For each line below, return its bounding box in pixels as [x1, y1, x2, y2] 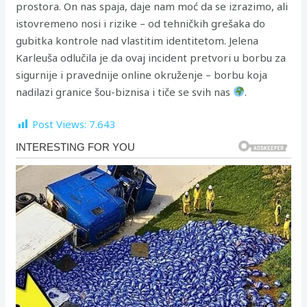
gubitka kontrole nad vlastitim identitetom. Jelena [16, 33, 259, 47]
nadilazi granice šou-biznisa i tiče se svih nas [16, 84, 234, 99]
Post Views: [32, 116, 87, 131]
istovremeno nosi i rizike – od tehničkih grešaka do [16, 16, 266, 30]
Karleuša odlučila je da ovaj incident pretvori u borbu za [16, 50, 286, 64]
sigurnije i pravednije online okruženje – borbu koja [16, 67, 268, 82]
